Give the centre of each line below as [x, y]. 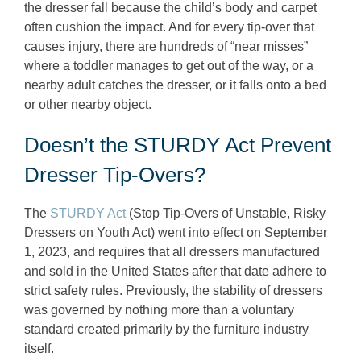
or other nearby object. [88, 104]
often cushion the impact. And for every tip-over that [169, 27]
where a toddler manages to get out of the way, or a [169, 65]
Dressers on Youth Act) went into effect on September [176, 233]
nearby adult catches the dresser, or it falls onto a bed [175, 85]
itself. [39, 349]
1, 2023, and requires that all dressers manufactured [172, 252]
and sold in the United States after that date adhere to [175, 272]
